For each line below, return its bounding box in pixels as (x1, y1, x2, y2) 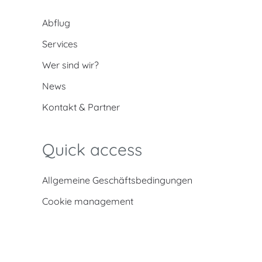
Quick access (42, 139, 142, 160)
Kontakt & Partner (42, 101, 120, 113)
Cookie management (42, 195, 133, 207)
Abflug (42, 17, 70, 29)
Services (42, 38, 78, 50)
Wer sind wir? (42, 59, 99, 71)
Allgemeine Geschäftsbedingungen (42, 174, 192, 186)
